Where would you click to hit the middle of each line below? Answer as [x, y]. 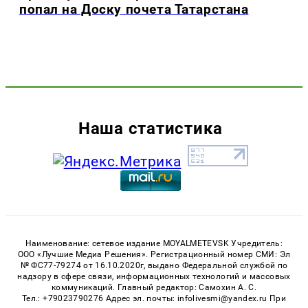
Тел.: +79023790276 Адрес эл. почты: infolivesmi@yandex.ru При [154, 298]
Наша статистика [151, 128]
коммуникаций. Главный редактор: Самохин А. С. [154, 287]
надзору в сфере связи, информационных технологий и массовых [154, 276]
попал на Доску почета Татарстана [134, 10]
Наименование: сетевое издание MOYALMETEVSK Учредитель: [154, 243]
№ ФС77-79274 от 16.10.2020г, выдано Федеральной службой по [154, 265]
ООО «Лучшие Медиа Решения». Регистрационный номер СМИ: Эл [154, 254]
